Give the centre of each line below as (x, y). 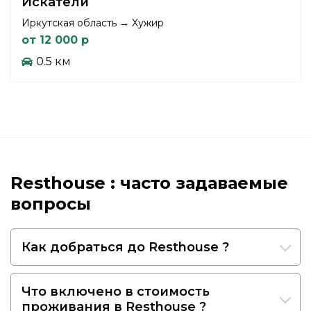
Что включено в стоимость (116, 291)
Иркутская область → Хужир (93, 23)
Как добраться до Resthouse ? (125, 247)
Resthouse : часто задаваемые (149, 183)
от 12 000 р (55, 40)
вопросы (51, 203)
